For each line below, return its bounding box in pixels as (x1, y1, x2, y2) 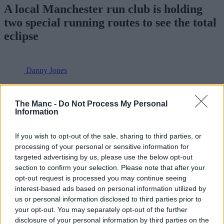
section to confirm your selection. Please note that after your (15, 163, 205, 171)
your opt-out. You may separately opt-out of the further (15, 205, 187, 213)
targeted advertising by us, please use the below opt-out (15, 153, 192, 161)
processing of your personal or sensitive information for (15, 142, 189, 150)
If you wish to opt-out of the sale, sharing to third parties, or (15, 132, 201, 140)
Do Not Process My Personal (58, 99, 167, 108)
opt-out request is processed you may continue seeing (15, 174, 186, 182)
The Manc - (15, 99, 58, 108)
